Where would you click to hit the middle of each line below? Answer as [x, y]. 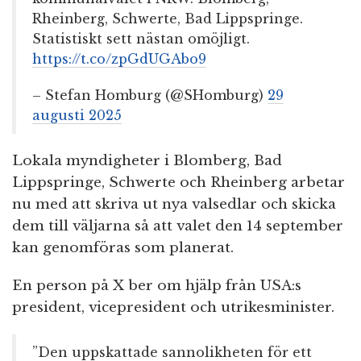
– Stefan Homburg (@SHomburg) [150, 95]
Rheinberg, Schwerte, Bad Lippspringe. [168, 19]
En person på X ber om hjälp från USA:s [157, 286]
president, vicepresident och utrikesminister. [173, 308]
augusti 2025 [77, 116]
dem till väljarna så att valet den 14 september [178, 226]
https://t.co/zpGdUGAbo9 [119, 59]
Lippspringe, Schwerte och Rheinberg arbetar [178, 183]
